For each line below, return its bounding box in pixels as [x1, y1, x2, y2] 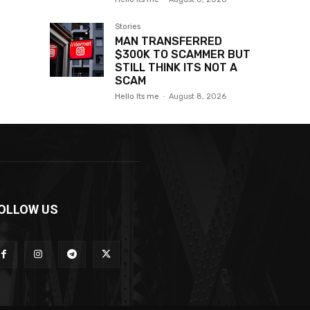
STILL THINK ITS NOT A [115, 61, 237, 75]
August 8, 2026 [169, 92, 226, 102]
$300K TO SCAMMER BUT [115, 48, 250, 62]
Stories [115, 22, 140, 32]
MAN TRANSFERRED [115, 35, 222, 48]
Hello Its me [115, 92, 159, 102]
